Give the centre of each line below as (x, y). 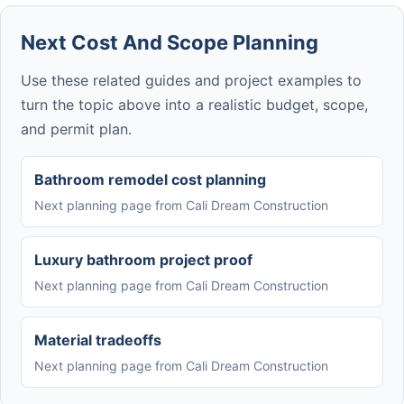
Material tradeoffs (98, 340)
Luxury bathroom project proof (143, 259)
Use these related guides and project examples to (191, 80)
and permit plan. (76, 129)
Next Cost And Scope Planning (170, 42)
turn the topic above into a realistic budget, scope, (194, 104)
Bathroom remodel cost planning (150, 179)
